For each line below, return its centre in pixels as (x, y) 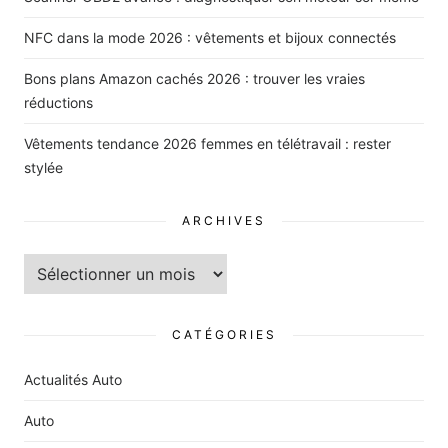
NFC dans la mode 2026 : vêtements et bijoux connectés (210, 37)
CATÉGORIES (224, 334)
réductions (58, 102)
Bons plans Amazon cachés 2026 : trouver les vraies (194, 78)
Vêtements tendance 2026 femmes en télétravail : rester (207, 143)
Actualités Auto (73, 379)
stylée (43, 167)
